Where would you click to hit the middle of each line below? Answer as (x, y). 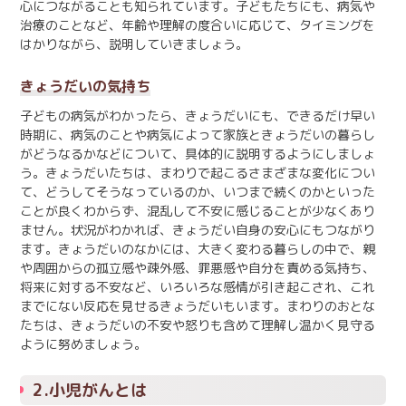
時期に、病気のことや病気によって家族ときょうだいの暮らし (198, 134)
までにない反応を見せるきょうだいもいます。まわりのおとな (198, 305)
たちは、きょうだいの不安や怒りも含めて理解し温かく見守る (198, 324)
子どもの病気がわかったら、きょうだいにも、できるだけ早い (198, 115)
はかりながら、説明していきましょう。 (134, 43)
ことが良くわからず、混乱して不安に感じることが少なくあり (198, 210)
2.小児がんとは (90, 390)
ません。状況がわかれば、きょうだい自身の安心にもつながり (198, 229)
